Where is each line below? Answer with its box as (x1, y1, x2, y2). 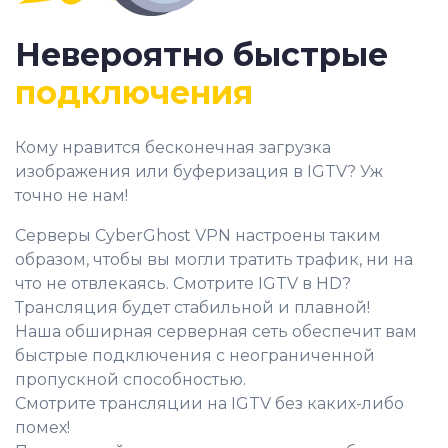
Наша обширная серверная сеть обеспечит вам (15, 321, 417, 341)
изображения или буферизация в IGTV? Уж (15, 161, 383, 181)
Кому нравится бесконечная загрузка (15, 137, 331, 157)
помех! (15, 417, 70, 437)
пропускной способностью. (15, 369, 246, 389)
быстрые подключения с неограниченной (15, 345, 375, 365)
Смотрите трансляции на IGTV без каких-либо (15, 393, 404, 413)
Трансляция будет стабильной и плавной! (15, 297, 370, 317)
